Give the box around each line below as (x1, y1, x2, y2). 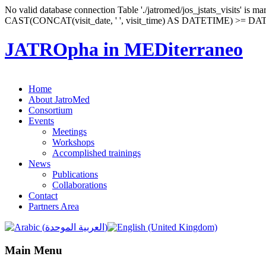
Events (28, 115, 54, 126)
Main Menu (5, 243, 62, 256)
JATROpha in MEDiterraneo (5, 39, 243, 61)
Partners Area (28, 201, 79, 211)
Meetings (52, 126, 87, 137)
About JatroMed (28, 94, 90, 104)
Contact (28, 190, 58, 201)
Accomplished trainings (52, 147, 141, 158)
